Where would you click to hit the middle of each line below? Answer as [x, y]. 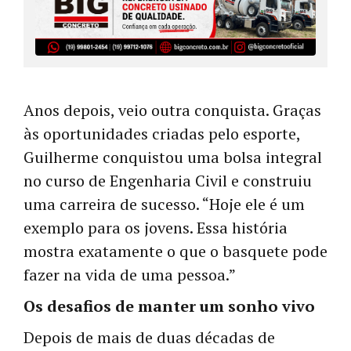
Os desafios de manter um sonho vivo [169, 306]
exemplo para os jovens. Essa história [156, 228]
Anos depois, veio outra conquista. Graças [172, 110]
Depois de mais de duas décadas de [149, 338]
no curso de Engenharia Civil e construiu [168, 181]
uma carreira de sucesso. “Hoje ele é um [164, 204]
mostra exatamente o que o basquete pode [175, 251]
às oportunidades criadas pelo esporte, [162, 134]
